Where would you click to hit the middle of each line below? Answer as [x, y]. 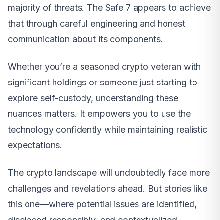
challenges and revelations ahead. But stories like [108, 188]
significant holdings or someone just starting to [103, 82]
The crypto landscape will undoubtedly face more [109, 172]
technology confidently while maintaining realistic [108, 129]
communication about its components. [85, 39]
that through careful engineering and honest [96, 23]
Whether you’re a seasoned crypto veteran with [104, 66]
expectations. [35, 145]
